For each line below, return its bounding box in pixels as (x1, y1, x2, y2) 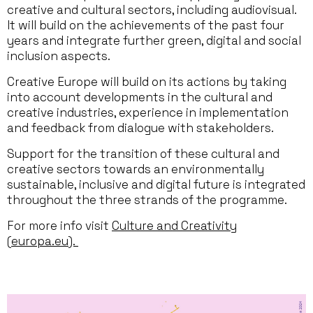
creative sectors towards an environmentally (7, 161, 264, 177)
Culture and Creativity (112, 217, 237, 233)
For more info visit (7, 217, 112, 233)
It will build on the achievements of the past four (7, 17, 284, 33)
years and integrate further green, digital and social (7, 32, 301, 48)
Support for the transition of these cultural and (7, 145, 279, 161)
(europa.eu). (7, 233, 78, 249)
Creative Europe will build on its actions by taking (7, 73, 286, 89)
